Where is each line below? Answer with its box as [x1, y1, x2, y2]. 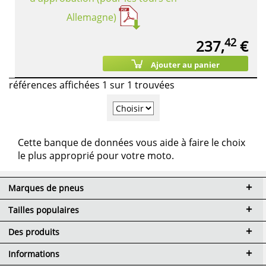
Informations [8, 248, 59, 259]
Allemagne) [66, 10, 116, 24]
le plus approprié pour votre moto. [18, 148, 174, 162]
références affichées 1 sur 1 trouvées [9, 78, 175, 92]
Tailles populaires [8, 204, 79, 216]
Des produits [8, 226, 59, 237]
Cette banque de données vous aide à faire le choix [18, 135, 245, 149]
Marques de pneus [8, 182, 84, 194]
